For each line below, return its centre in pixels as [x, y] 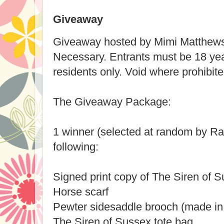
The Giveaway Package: [112, 101]
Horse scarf [81, 191]
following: [76, 146]
